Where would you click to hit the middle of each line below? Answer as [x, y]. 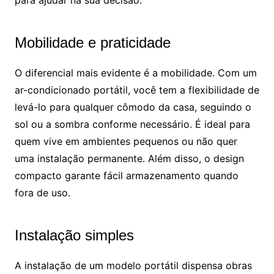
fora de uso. [42, 193]
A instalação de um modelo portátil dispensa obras [133, 266]
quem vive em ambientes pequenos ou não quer [126, 142]
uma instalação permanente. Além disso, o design [129, 159]
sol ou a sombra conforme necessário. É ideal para [132, 124]
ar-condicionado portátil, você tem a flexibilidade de [137, 90]
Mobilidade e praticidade [92, 43]
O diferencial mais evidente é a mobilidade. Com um [135, 73]
